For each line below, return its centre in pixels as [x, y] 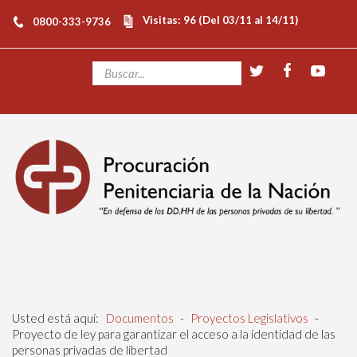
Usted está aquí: [58, 318]
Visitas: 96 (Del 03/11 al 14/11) [220, 20]
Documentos [140, 318]
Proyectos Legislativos [249, 318]
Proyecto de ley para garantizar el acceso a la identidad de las [174, 333]
